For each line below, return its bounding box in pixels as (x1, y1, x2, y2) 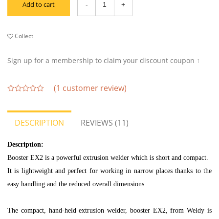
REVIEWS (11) (81, 117, 129, 128)
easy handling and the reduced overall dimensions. (7, 180, 146, 188)
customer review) (61, 82, 127, 93)
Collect (13, 31, 33, 40)
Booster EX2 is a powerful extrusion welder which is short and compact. (7, 153, 210, 161)
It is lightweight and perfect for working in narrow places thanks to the (7, 167, 212, 175)
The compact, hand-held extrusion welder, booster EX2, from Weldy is (7, 206, 212, 214)
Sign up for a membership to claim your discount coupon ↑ (7, 55, 200, 65)
